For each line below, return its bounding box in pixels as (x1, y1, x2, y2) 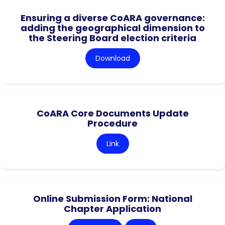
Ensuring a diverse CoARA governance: (20, 12, 205, 25)
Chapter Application (64, 202, 161, 215)
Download (95, 53, 130, 64)
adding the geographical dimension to (20, 22, 205, 35)
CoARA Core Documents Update (36, 107, 189, 120)
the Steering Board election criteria (29, 32, 196, 45)
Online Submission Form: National (33, 192, 192, 205)
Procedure (87, 117, 138, 130)
